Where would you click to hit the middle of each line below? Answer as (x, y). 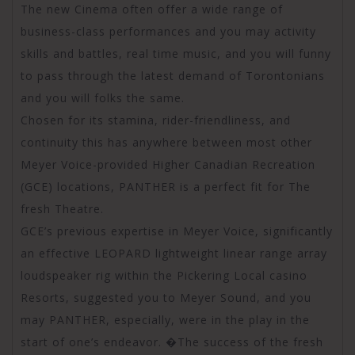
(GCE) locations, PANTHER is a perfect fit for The (166, 186)
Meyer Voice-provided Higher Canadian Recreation (168, 164)
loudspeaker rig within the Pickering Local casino (164, 275)
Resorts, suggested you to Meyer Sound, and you (166, 297)
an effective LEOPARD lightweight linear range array (174, 253)
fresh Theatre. (62, 208)
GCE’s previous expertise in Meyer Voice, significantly (177, 231)
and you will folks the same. (103, 97)
